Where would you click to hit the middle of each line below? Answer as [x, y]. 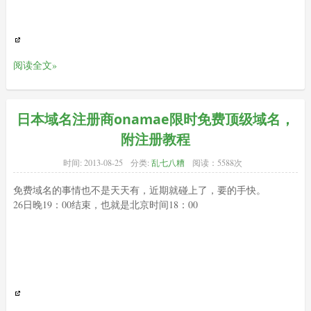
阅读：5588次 [217, 163]
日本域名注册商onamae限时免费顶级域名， [155, 119]
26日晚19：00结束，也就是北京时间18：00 [105, 205]
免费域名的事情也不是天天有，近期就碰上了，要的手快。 [139, 190]
